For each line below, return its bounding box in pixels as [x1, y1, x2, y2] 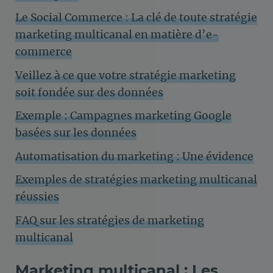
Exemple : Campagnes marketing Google [15, 109, 232, 123]
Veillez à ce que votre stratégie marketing [15, 68, 236, 82]
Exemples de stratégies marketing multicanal [15, 173, 257, 187]
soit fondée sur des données [15, 85, 163, 99]
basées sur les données [15, 126, 136, 140]
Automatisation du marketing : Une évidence [15, 149, 253, 163]
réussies [15, 190, 59, 204]
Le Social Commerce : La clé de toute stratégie [15, 11, 257, 25]
